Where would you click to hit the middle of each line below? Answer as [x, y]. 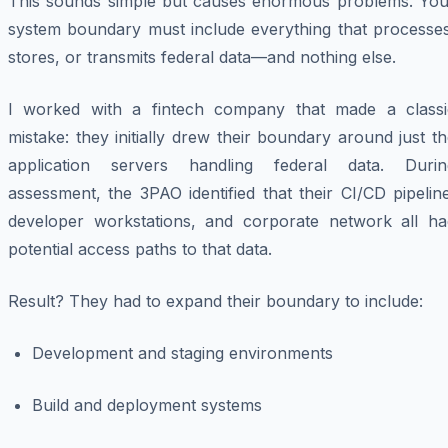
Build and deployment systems [147, 405]
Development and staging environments [182, 353]
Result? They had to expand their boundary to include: [215, 301]
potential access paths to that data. [140, 249]
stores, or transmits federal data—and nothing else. [202, 57]
